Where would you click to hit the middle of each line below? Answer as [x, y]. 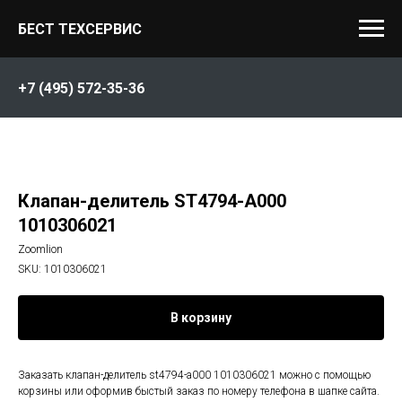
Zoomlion [40, 249]
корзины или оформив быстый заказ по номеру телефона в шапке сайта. [199, 391]
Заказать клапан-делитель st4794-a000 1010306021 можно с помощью [194, 375]
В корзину [201, 318]
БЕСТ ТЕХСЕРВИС [80, 29]
